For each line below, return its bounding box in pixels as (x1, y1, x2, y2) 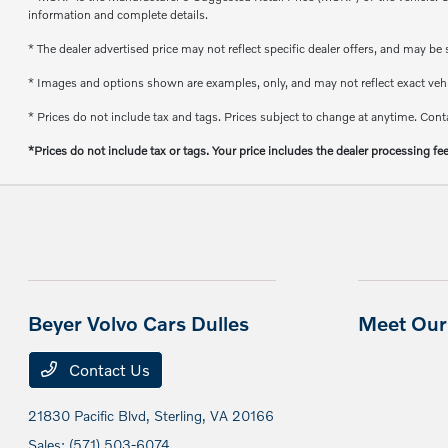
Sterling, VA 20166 (154, 407, 275, 424)
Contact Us (65, 360, 151, 379)
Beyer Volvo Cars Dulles (28, 311, 250, 335)
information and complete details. (28, 7, 209, 22)
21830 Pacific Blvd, (28, 407, 155, 424)
